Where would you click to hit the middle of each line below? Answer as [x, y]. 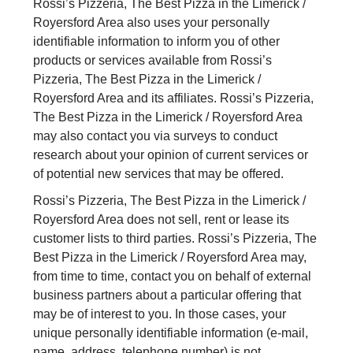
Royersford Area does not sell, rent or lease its [162, 220]
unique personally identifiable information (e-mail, [171, 333]
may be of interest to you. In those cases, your [160, 314]
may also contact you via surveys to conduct [156, 136]
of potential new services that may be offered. [159, 174]
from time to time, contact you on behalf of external [173, 277]
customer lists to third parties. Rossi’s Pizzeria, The [175, 239]
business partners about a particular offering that [167, 295]
